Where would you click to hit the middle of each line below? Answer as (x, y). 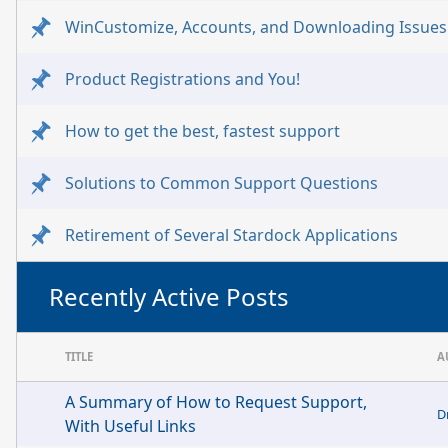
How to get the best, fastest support (202, 131)
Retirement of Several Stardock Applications (231, 235)
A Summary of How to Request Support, (216, 402)
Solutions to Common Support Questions (221, 183)
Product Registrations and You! (182, 79)
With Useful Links (130, 426)
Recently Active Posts (169, 296)
